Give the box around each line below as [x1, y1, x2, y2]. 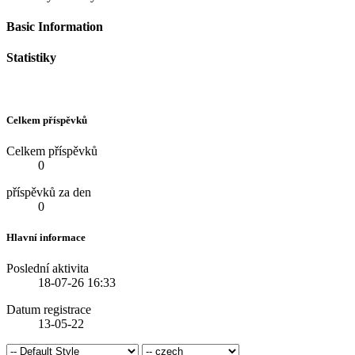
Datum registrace [6, 303, 91, 317]
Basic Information [6, 20, 103, 34]
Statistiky [6, 51, 56, 65]
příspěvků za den [6, 185, 91, 199]
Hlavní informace [6, 231, 86, 244]
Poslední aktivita [6, 261, 89, 276]
